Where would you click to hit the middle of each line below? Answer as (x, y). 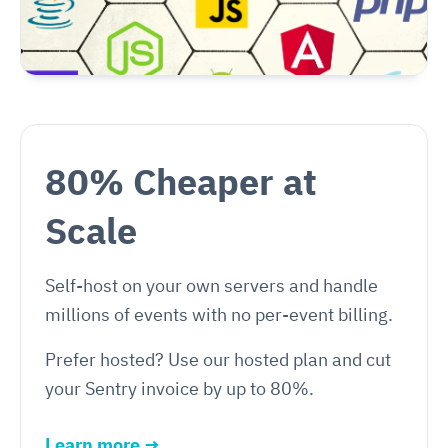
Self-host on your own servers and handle (211, 285)
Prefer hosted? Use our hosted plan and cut (218, 359)
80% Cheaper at (181, 181)
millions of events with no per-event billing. (219, 314)
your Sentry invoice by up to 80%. (179, 388)
